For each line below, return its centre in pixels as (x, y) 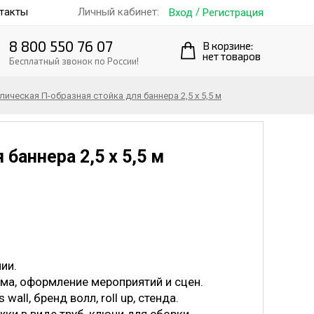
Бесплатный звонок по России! (74, 61)
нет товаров (232, 56)
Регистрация (233, 12)
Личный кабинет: (118, 12)
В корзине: (228, 46)
